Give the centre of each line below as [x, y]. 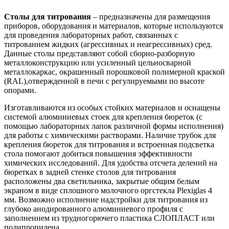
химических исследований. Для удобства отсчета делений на [111, 163]
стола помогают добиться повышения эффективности [98, 153]
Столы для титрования [48, 16]
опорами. [20, 90]
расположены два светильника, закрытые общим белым [102, 181]
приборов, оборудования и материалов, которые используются [113, 26]
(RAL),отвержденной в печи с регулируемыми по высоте [104, 81]
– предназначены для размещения [151, 16]
